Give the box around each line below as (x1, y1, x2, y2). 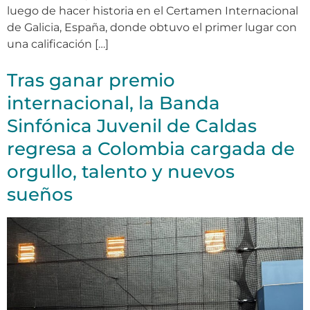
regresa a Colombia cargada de (7, 138, 295, 161)
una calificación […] (7, 37, 109, 51)
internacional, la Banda (7, 92, 220, 115)
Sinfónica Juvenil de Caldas (7, 115, 257, 138)
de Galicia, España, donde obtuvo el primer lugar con (7, 21, 297, 35)
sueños (7, 183, 73, 206)
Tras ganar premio (7, 69, 175, 92)
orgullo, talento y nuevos (7, 161, 235, 183)
